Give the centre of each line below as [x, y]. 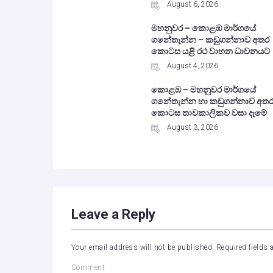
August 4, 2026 [192, 66]
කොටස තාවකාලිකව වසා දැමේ [209, 113]
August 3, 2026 [192, 127]
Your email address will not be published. [143, 247]
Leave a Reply [113, 214]
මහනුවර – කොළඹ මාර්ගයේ [203, 28]
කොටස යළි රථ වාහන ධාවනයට [210, 51]
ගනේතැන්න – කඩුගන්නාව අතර [210, 40]
